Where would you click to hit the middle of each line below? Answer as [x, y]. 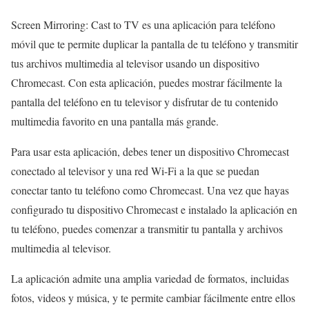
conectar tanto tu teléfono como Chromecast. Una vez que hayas [150, 190]
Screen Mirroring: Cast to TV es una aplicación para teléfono [143, 24]
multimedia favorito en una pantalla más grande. [115, 121]
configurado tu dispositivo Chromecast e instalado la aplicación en [154, 209]
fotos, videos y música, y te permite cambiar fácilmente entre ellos [153, 298]
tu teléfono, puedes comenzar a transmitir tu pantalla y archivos [147, 229]
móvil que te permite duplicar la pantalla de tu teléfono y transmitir [154, 44]
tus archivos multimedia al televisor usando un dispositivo [135, 63]
